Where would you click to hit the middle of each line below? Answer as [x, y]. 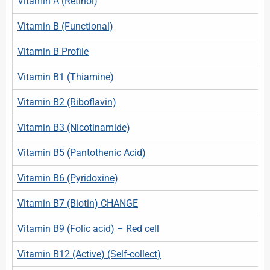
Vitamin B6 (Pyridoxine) [68, 178]
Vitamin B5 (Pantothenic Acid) [82, 152]
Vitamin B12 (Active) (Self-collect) [89, 254]
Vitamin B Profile [53, 51]
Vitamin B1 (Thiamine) [66, 77]
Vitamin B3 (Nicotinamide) [74, 127]
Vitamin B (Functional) [65, 26]
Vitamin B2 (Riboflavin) [67, 102]
